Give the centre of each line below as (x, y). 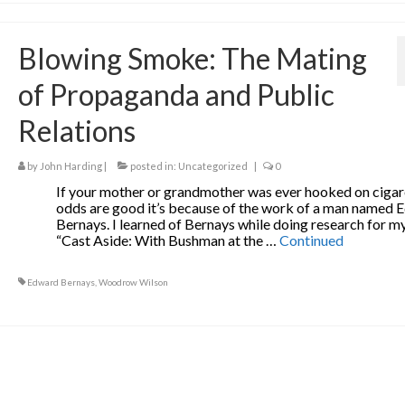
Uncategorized (212, 166)
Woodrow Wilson (133, 282)
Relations (76, 131)
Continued (312, 240)
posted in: (153, 166)
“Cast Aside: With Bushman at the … (168, 240)
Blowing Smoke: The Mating (192, 58)
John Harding (71, 166)
